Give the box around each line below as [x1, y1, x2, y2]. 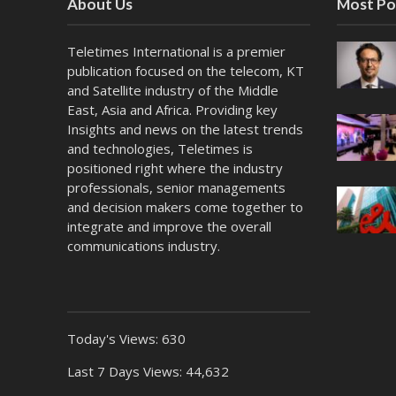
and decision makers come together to [66, 197, 303, 216]
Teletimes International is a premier [66, 42, 286, 60]
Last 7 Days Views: [66, 362, 186, 380]
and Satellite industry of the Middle [66, 80, 278, 99]
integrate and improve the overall [66, 217, 271, 235]
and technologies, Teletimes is [66, 139, 253, 157]
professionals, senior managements [66, 178, 286, 196]
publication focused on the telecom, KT [66, 61, 304, 80]
